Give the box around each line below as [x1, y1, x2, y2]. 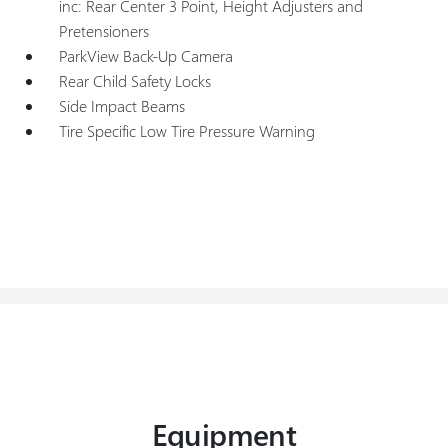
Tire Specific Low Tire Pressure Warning [59, 120, 316, 141]
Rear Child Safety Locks [59, 70, 212, 91]
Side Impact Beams [59, 95, 186, 116]
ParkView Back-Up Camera [59, 45, 234, 66]
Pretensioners [59, 20, 150, 41]
